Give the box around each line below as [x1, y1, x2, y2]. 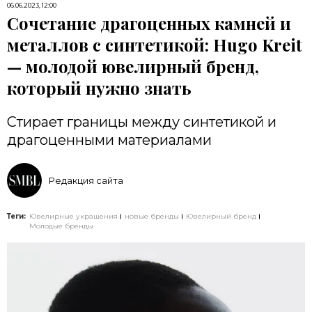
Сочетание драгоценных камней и [7, 12, 291, 34]
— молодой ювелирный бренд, [7, 55, 259, 77]
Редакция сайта [49, 175, 123, 186]
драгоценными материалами [7, 132, 212, 148]
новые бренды [125, 212, 179, 221]
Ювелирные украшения [29, 212, 118, 221]
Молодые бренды [29, 221, 93, 231]
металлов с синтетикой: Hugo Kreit [7, 33, 302, 56]
